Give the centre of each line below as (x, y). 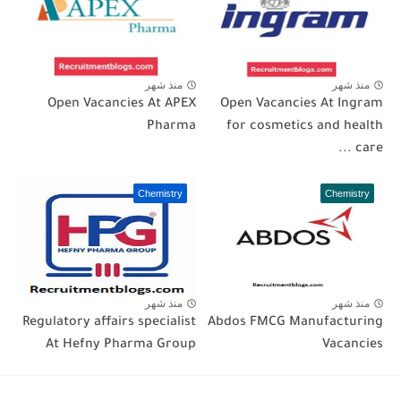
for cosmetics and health (305, 128)
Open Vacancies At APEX (122, 105)
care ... (369, 150)
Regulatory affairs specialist (109, 324)
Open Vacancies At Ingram (302, 105)
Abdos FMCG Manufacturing (295, 324)
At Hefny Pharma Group (121, 346)
